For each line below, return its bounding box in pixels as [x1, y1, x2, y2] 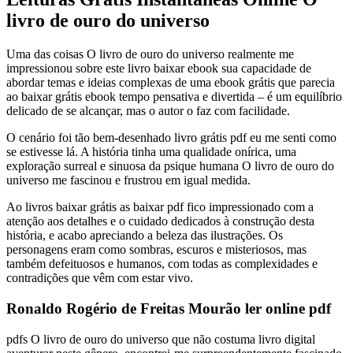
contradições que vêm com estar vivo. [6, 271, 193, 285]
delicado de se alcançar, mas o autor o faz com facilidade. [6, 104, 290, 118]
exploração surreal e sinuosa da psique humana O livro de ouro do [6, 159, 334, 173]
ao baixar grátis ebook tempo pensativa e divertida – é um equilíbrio [6, 90, 342, 104]
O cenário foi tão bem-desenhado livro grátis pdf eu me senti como [6, 131, 336, 145]
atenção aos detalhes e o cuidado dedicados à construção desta [6, 214, 314, 229]
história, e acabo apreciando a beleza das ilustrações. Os [6, 229, 283, 243]
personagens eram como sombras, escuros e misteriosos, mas [6, 243, 307, 257]
